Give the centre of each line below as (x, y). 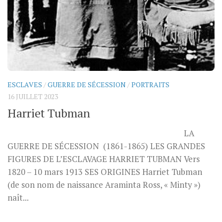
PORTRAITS (150, 85)
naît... (18, 198)
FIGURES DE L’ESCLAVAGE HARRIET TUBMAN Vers (104, 159)
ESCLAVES (25, 85)
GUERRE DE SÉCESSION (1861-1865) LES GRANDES (106, 146)
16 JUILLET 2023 (33, 97)
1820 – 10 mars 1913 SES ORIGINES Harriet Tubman (105, 172)
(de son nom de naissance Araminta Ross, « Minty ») (104, 185)
